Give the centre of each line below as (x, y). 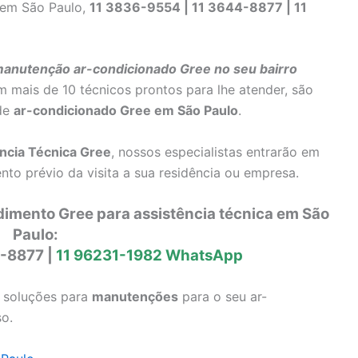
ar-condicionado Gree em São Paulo (126, 111)
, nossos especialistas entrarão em (215, 152)
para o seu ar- (223, 297)
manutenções (135, 297)
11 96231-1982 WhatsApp (149, 255)
